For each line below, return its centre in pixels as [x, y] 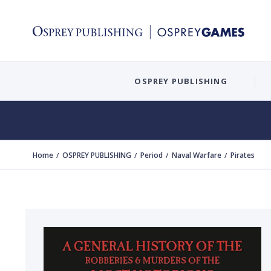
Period [152, 155]
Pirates [243, 155]
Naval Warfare [197, 155]
